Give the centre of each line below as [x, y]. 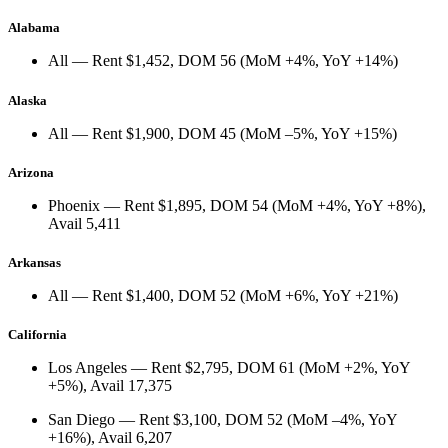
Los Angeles [87, 368]
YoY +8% [385, 205]
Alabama [34, 28]
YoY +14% [357, 61]
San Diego [81, 420]
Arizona [31, 172]
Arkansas [34, 262]
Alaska [27, 100]
